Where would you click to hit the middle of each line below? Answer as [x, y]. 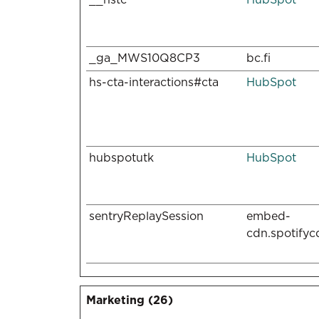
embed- [268, 216]
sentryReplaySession [146, 216]
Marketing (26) [130, 300]
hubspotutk [121, 158]
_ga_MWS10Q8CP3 [145, 58]
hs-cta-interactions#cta [154, 82]
